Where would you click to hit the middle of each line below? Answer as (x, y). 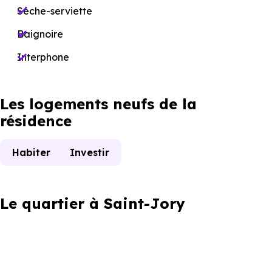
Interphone (43, 57)
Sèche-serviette (55, 11)
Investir (90, 152)
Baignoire (40, 34)
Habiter (31, 152)
